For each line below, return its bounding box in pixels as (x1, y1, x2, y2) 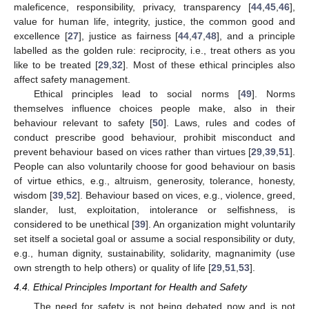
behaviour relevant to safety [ (14, 117, 152, 129)
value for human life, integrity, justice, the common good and (14, 16, 295, 28)
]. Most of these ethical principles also (123, 59, 296, 71)
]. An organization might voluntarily (146, 219, 295, 230)
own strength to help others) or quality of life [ (14, 262, 211, 274)
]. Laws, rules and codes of (163, 117, 296, 129)
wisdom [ (14, 190, 52, 201)
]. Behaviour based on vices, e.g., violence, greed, (77, 190, 295, 201)
